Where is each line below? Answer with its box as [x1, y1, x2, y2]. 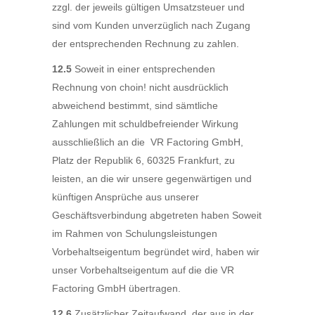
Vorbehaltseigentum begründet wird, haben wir [52, 246, 259, 257]
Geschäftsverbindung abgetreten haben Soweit [52, 210, 262, 221]
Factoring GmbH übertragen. [52, 283, 181, 294]
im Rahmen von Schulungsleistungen [52, 228, 217, 239]
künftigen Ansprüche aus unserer [52, 191, 199, 202]
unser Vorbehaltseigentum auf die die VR [52, 264, 234, 276]
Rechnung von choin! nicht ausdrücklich [52, 82, 229, 93]
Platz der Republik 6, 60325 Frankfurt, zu [52, 155, 235, 166]
